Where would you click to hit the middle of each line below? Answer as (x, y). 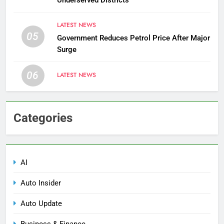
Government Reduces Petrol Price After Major (133, 38)
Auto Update (41, 203)
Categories (43, 118)
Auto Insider (41, 183)
